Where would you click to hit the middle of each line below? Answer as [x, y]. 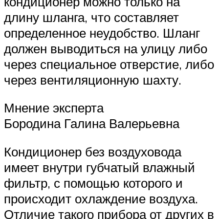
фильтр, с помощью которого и [93, 183]
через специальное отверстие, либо [109, 64]
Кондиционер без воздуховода [93, 151]
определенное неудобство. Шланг [102, 33]
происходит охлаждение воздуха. [101, 198]
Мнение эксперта [54, 108]
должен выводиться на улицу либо [106, 48]
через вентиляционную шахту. [93, 79]
